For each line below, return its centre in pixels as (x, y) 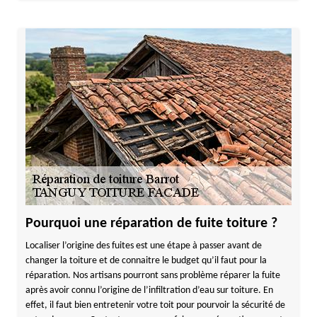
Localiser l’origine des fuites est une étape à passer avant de (143, 246)
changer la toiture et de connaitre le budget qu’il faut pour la (146, 261)
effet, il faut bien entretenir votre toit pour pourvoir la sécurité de (155, 305)
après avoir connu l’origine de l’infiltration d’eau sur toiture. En (149, 290)
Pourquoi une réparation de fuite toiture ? (151, 224)
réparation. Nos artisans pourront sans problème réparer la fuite (152, 276)
